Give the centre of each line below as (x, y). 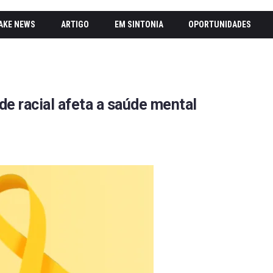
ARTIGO (75, 24)
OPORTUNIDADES (220, 24)
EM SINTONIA (139, 24)
